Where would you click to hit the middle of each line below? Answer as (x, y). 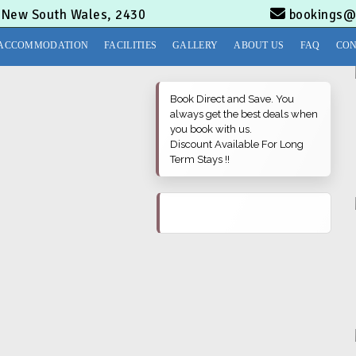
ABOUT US (259, 45)
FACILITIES (131, 45)
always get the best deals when (244, 114)
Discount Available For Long (237, 144)
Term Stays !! (200, 159)
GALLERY (195, 45)
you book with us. (211, 129)
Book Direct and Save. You (232, 99)
